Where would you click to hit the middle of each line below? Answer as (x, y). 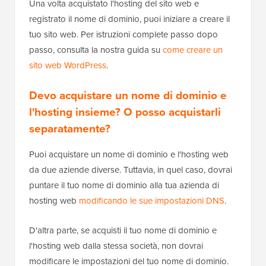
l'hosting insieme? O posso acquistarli (125, 112)
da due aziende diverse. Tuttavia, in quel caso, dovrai (131, 170)
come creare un (193, 50)
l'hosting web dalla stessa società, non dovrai (116, 246)
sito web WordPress (68, 65)
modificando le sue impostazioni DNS (152, 200)
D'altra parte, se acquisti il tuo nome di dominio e (123, 230)
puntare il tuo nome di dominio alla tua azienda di (124, 185)
